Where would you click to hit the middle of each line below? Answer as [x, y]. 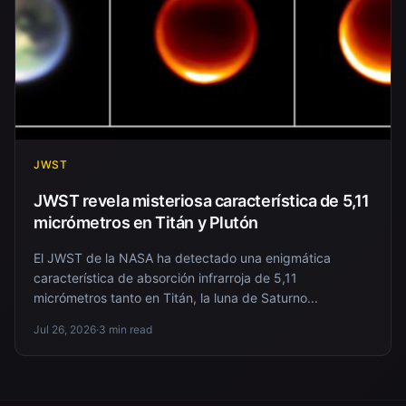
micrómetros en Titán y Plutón [146, 222]
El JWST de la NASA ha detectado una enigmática [182, 257]
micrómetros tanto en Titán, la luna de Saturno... [176, 297]
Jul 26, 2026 [65, 329]
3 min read [126, 329]
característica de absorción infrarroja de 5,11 [165, 277]
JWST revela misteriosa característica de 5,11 [202, 200]
